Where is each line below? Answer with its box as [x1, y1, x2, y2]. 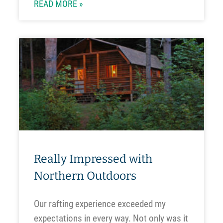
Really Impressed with [33, 151, 152, 166]
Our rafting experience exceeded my [33, 198, 166, 210]
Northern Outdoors [33, 168, 136, 183]
